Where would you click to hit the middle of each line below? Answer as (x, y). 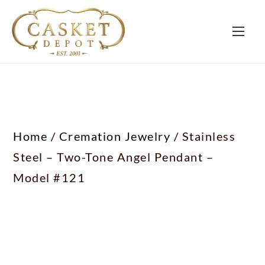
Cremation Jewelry (115, 136)
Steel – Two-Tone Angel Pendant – (114, 156)
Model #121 (49, 177)
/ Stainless (203, 136)
